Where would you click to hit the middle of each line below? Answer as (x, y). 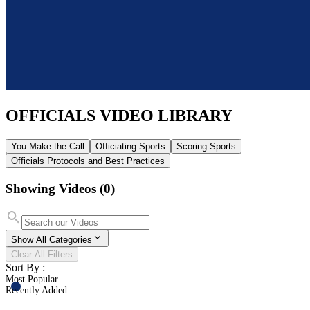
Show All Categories (52, 240)
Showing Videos (51, 188)
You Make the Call (48, 146)
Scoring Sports (206, 146)
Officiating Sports (130, 146)
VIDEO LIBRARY (166, 115)
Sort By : (25, 268)
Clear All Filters (42, 255)
